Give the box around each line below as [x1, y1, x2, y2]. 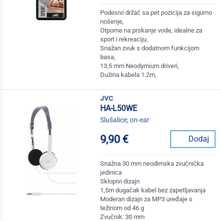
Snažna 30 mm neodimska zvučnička [100, 160, 204, 168]
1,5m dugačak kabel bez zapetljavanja [100, 186, 206, 194]
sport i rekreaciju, [100, 36, 148, 43]
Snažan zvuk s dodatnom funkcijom [100, 44, 200, 52]
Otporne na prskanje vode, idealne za [100, 27, 203, 35]
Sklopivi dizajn [100, 178, 140, 185]
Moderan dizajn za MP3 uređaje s [100, 195, 193, 203]
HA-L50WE [100, 104, 138, 113]
